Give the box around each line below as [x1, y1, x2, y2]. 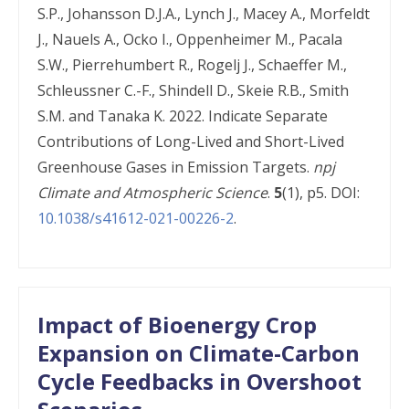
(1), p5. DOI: [282, 183, 360, 203]
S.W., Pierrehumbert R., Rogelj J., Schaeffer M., [37, 55, 347, 75]
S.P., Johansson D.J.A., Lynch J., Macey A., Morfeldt [37, 4, 370, 24]
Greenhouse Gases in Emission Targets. [37, 157, 313, 177]
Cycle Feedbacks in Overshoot [37, 366, 362, 396]
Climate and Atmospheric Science [37, 183, 267, 203]
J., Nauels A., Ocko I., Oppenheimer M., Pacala [37, 29, 342, 49]
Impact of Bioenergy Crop [37, 309, 317, 340]
